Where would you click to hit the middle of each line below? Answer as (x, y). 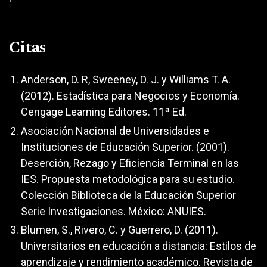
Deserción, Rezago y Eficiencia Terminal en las (130, 163)
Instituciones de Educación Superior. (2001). (125, 147)
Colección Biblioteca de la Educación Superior (128, 195)
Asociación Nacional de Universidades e (115, 131)
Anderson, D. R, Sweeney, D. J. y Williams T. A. (126, 80)
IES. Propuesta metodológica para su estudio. (128, 179)
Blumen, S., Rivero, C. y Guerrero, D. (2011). (119, 230)
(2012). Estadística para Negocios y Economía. (130, 96)
